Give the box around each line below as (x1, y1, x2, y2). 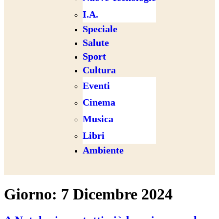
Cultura (83, 64, 116, 75)
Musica (83, 113, 113, 124)
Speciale (83, 23, 117, 34)
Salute (83, 37, 109, 48)
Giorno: (4, 185, 61, 203)
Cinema (83, 96, 115, 108)
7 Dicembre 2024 (61, 185, 173, 203)
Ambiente (83, 144, 124, 155)
